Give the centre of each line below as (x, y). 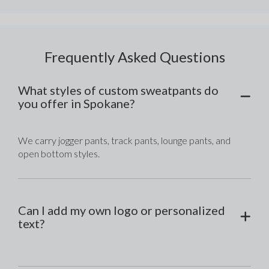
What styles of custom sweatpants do (119, 90)
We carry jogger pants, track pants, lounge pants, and (125, 141)
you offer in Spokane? (77, 104)
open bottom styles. (59, 154)
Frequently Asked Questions (134, 57)
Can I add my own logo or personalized (122, 210)
